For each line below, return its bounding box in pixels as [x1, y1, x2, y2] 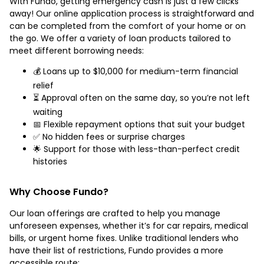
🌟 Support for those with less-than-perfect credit [33, 143, 240, 155]
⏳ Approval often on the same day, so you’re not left [33, 91, 250, 104]
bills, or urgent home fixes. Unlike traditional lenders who [9, 232, 239, 244]
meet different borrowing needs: [9, 44, 144, 57]
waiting [33, 105, 62, 118]
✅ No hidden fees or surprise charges [33, 130, 185, 143]
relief [33, 79, 54, 91]
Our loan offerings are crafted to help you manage [9, 207, 220, 219]
